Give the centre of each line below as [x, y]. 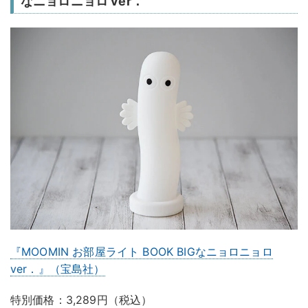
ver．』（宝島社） [58, 268]
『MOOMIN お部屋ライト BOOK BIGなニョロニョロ [142, 251]
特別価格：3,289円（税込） [81, 299]
